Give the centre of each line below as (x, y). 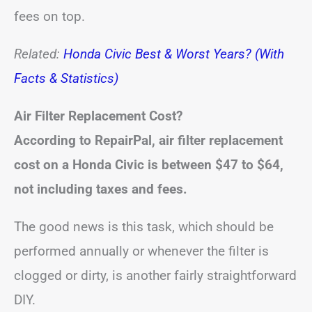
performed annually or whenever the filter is (141, 251)
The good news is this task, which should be (144, 227)
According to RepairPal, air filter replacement (148, 140)
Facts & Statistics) (66, 78)
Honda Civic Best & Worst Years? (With (174, 54)
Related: (39, 54)
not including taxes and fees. (101, 189)
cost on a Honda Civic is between (115, 165)
